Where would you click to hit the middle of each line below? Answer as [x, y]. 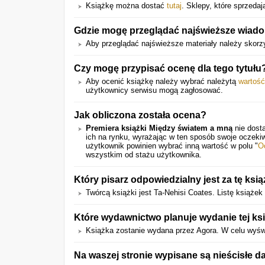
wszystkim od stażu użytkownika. [144, 155]
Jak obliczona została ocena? [140, 115]
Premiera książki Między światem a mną [159, 128]
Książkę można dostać [126, 6]
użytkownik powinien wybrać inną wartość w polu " [172, 146]
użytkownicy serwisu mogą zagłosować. [154, 90]
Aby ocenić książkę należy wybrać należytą [162, 81]
